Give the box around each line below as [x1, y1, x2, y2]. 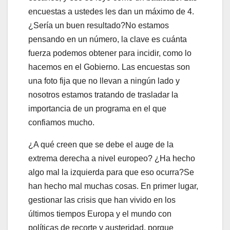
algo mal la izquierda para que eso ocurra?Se [28, 167, 194, 177]
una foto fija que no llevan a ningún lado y [28, 76, 180, 85]
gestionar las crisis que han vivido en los [28, 195, 176, 204]
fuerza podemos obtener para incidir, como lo [28, 48, 191, 57]
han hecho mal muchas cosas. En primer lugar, [28, 181, 198, 190]
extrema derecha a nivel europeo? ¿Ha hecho [28, 154, 195, 163]
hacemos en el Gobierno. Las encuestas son [28, 62, 190, 71]
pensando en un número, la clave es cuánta [28, 34, 187, 44]
